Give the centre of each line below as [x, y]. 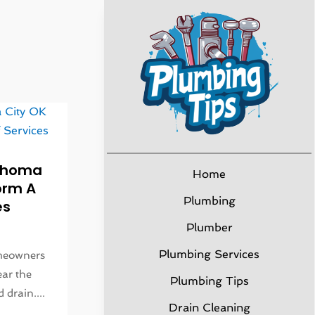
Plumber [209, 227]
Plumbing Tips [209, 281]
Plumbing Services [209, 254]
